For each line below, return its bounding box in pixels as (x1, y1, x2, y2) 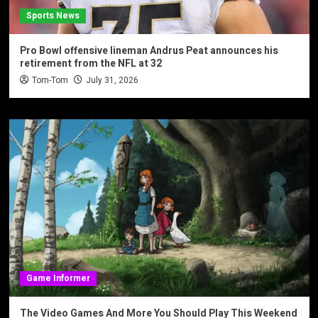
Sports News (26, 9, 79, 22)
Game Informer (26, 271, 90, 285)
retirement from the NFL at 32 (19, 55, 162, 71)
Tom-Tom (31, 73, 68, 87)
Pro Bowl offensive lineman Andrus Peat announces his (19, 43, 278, 58)
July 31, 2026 (85, 73, 138, 87)
